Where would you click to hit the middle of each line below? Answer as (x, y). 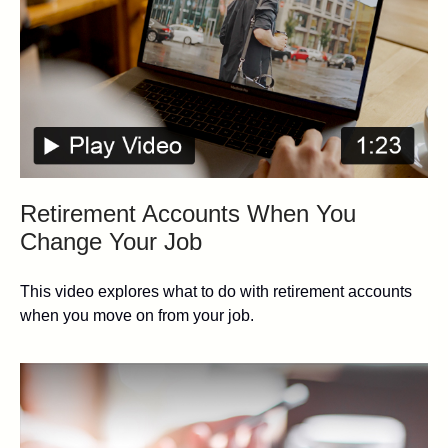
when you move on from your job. (137, 315)
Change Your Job (111, 241)
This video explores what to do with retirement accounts (216, 291)
